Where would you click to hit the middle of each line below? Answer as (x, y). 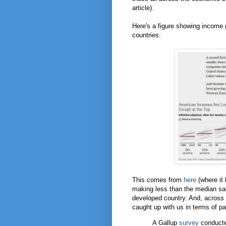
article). (143, 8)
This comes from (158, 180)
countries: (147, 35)
